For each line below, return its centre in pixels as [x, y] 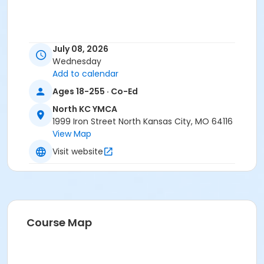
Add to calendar [85, 74]
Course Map [59, 223]
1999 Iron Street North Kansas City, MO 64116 [143, 122]
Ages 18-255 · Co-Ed [95, 91]
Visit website [78, 151]
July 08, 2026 [80, 49]
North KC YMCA [85, 109]
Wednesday [77, 62]
